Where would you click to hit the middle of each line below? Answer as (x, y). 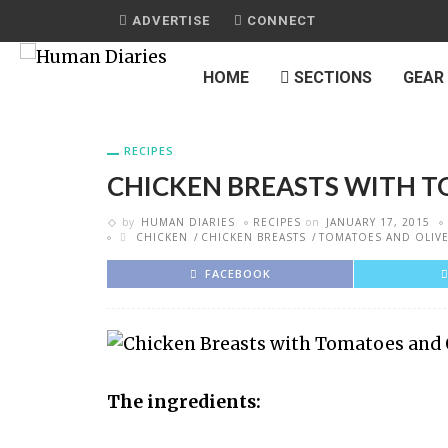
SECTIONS (331, 77)
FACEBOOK (237, 273)
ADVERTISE (169, 20)
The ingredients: (184, 402)
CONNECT (279, 20)
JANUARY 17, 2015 (378, 222)
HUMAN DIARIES (188, 222)
